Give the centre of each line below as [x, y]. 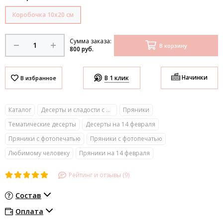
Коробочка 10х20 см [43, 15]
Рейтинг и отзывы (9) [99, 175]
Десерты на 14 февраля [120, 124]
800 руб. [82, 49]
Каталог [20, 110]
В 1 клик [116, 78]
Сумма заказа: [91, 41]
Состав [28, 196]
